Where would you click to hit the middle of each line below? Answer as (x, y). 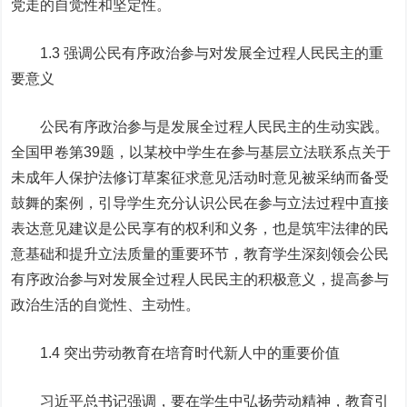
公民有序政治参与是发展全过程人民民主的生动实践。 (200, 127)
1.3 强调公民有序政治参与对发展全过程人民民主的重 (198, 53)
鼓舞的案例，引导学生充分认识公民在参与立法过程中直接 (200, 203)
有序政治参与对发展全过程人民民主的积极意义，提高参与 (200, 279)
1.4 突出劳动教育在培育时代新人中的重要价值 (176, 353)
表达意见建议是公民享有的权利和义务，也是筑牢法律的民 (200, 228)
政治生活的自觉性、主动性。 (106, 305)
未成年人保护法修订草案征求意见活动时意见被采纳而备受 (200, 178)
